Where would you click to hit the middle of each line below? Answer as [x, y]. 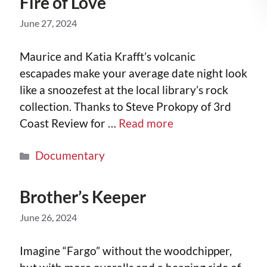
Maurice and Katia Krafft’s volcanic [108, 56]
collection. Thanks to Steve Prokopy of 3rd [125, 106]
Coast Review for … [69, 123]
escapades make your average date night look [133, 73]
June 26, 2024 [48, 217]
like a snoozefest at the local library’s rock [124, 89]
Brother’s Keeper [83, 196]
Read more [146, 123]
